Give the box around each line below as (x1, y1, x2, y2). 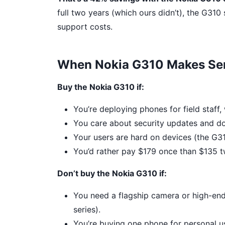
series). (73, 204, 100, 214)
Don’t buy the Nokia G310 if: (57, 168, 167, 178)
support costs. (57, 22, 113, 32)
